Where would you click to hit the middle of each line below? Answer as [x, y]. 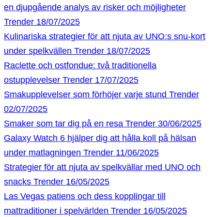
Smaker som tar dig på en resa [63, 124]
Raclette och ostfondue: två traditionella [80, 65]
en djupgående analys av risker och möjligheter [95, 7]
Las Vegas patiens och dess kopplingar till [85, 196]
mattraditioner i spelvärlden [56, 211]
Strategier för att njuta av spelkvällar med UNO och [102, 167]
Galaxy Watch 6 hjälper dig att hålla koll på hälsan [100, 138]
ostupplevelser [32, 80]
